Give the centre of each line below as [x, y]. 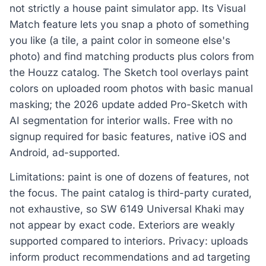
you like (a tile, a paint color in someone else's [120, 40]
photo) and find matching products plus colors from [132, 56]
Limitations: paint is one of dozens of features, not [129, 177]
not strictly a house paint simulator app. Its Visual [128, 8]
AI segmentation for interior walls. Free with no [121, 120]
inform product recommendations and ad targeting [130, 257]
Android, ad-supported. [65, 152]
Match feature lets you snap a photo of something [129, 24]
